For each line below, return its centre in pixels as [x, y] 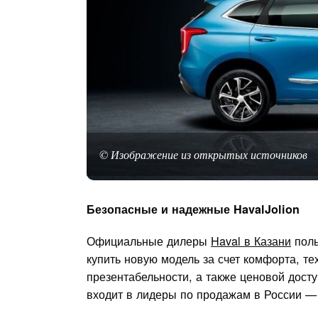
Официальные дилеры [149, 241]
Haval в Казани [251, 241]
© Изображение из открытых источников [203, 155]
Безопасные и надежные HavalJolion [193, 209]
